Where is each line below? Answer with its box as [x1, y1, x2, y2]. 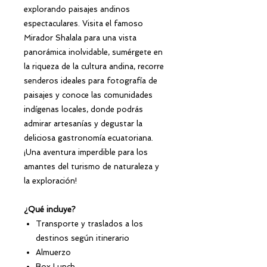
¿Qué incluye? [24, 204, 76, 214]
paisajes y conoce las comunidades [24, 90, 153, 100]
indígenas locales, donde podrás [24, 104, 143, 114]
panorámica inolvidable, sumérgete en [24, 47, 163, 57]
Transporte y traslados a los [36, 219, 143, 228]
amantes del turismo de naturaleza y [24, 162, 159, 171]
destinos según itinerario [36, 233, 129, 243]
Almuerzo [36, 247, 71, 257]
